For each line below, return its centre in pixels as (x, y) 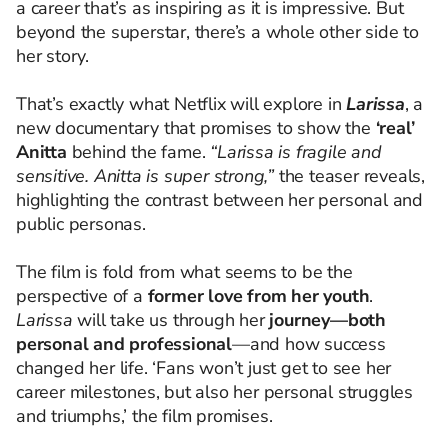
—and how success (309, 344)
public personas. (81, 224)
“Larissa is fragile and (293, 152)
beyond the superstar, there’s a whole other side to (217, 32)
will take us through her (171, 320)
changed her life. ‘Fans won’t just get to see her (204, 368)
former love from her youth (258, 296)
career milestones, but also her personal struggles (214, 392)
